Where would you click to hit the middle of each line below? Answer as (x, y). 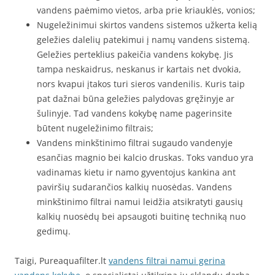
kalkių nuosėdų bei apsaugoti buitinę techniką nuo (141, 216)
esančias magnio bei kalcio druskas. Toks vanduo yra (145, 157)
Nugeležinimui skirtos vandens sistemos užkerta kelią (147, 25)
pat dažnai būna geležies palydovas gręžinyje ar (136, 99)
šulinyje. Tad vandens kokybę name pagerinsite (134, 113)
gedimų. (54, 231)
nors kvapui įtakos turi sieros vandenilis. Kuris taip (141, 84)
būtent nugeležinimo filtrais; (95, 128)
